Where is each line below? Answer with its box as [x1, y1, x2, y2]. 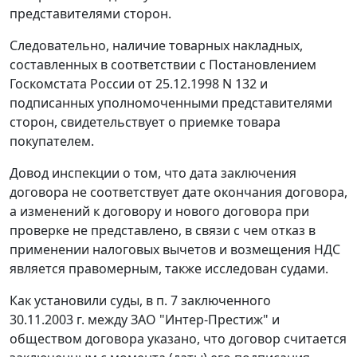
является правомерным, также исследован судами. [10, 260, 328, 278]
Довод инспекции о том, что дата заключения [10, 164, 296, 182]
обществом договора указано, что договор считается [10, 330, 347, 348]
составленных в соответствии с [10, 56, 209, 74]
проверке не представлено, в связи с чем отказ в [10, 222, 316, 240]
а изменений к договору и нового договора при [10, 202, 309, 221]
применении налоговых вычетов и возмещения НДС [10, 241, 340, 259]
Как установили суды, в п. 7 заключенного [10, 292, 271, 310]
